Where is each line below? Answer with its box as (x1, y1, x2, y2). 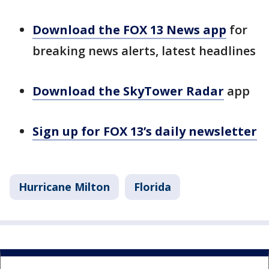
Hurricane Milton (19, 180, 110, 194)
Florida (134, 180, 171, 194)
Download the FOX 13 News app (32, 22, 226, 38)
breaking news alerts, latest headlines (32, 43, 256, 59)
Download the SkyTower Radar (32, 83, 224, 99)
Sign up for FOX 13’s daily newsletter (32, 123, 257, 139)
